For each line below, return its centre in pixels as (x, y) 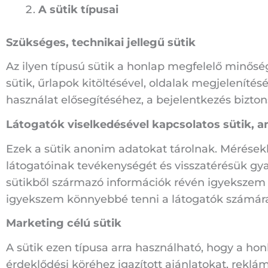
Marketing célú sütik (64, 223)
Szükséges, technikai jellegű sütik (101, 42)
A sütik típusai (78, 9)
